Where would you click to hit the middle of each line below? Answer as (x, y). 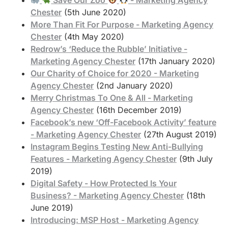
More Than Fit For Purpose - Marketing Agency (122, 24)
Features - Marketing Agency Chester (104, 159)
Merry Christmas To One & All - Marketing (112, 97)
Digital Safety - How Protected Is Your (104, 183)
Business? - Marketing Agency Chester (107, 195)
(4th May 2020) (94, 36)
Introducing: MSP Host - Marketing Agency (115, 220)
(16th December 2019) (139, 110)
